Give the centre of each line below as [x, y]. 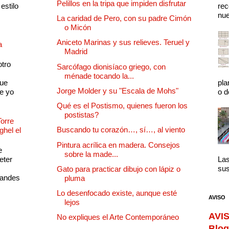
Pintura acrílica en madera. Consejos [118, 145]
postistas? [82, 115]
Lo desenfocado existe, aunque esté [117, 193]
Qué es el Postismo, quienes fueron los [122, 106]
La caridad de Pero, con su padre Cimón [124, 18]
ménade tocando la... [99, 76]
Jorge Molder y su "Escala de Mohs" [118, 90]
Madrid [76, 52]
